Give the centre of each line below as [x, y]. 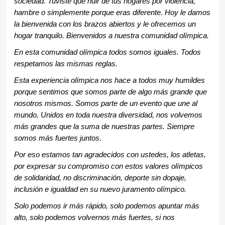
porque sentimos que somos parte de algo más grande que [110, 92]
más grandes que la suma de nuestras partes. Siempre [104, 127]
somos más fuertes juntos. [58, 138]
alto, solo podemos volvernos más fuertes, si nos [94, 218]
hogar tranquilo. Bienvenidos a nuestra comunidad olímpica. [111, 36]
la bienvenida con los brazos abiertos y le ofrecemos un [105, 24]
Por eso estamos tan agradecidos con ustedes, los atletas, [110, 155]
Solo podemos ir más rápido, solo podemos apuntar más [106, 206]
